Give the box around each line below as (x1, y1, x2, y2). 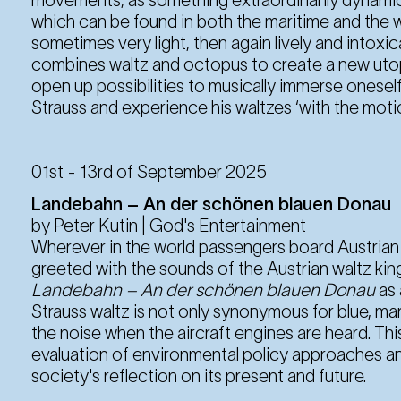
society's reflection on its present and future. (31, 365, 366, 386)
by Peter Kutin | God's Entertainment (31, 215, 306, 235)
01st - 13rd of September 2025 (31, 161, 267, 182)
